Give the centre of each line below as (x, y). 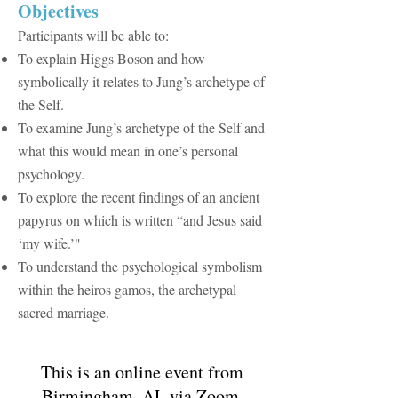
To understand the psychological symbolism (140, 266)
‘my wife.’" (49, 243)
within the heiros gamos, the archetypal (127, 289)
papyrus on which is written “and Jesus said (140, 220)
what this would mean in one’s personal (128, 151)
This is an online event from (142, 372)
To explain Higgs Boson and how (111, 58)
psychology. (51, 174)
